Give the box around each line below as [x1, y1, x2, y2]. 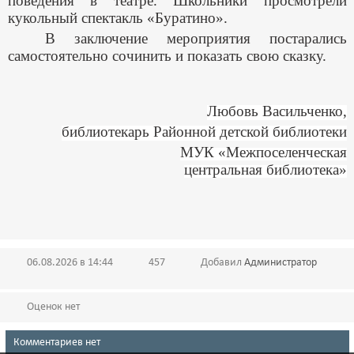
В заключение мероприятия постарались [45, 30, 347, 47]
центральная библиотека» [183, 161, 347, 178]
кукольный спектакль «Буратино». [8, 9, 228, 26]
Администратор [244, 257, 317, 269]
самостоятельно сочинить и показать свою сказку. [8, 47, 326, 64]
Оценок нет [27, 301, 80, 313]
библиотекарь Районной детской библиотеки [61, 123, 347, 140]
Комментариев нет [13, 337, 100, 348]
